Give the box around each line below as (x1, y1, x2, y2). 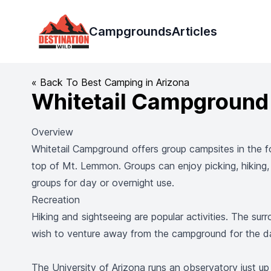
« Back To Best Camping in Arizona (31, 76, 189, 88)
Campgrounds (89, 24, 172, 39)
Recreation (31, 194, 80, 206)
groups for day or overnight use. (31, 177, 174, 189)
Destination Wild (38, 15, 111, 27)
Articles (172, 24, 218, 39)
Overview (31, 126, 73, 138)
